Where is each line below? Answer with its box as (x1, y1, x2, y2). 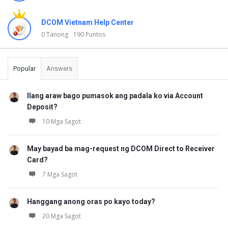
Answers (46, 65, 72, 72)
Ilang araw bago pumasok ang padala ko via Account (27, 92, 203, 100)
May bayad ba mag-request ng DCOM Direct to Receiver (27, 145, 215, 153)
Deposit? (27, 103, 58, 111)
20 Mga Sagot (42, 212, 81, 220)
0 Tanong (41, 30, 68, 39)
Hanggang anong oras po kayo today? (27, 197, 155, 206)
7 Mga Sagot (42, 170, 77, 179)
